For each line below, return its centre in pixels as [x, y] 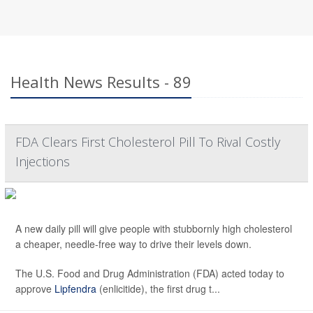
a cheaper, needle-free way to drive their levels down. [133, 244]
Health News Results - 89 [101, 82]
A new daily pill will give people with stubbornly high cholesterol [154, 229]
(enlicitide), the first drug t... [158, 289]
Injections [43, 162]
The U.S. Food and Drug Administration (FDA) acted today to [150, 274]
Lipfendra [75, 289]
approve [35, 289]
